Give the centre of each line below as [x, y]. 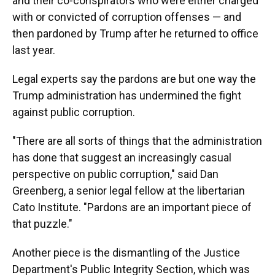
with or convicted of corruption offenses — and [127, 17]
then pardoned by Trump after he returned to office [135, 33]
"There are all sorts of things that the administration [137, 141]
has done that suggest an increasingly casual [122, 157]
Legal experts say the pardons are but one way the [134, 79]
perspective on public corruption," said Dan [115, 174]
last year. [34, 50]
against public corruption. [74, 112]
